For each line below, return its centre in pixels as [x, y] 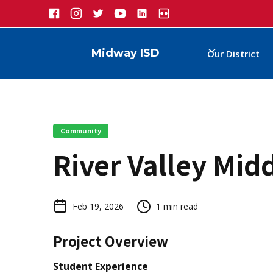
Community [81, 131]
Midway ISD [126, 53]
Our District [233, 54]
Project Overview [111, 241]
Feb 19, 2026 [98, 207]
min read [179, 207]
